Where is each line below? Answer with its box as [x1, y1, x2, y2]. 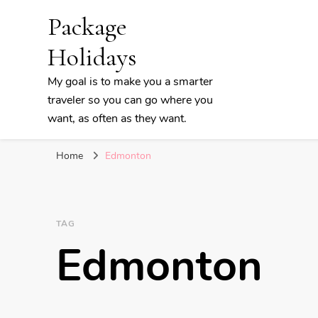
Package [48, 11, 128, 42]
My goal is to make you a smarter [48, 74, 214, 89]
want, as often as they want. [48, 111, 187, 126]
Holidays [48, 42, 137, 72]
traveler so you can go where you [48, 92, 214, 108]
